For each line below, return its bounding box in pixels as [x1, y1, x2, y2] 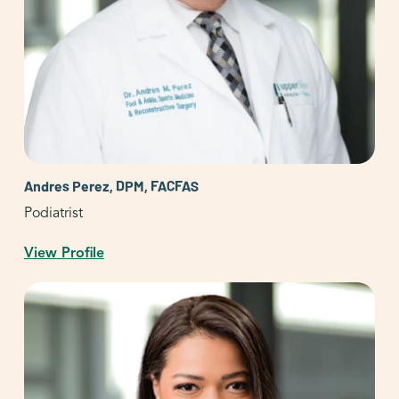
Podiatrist [23, 204, 83, 223]
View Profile [23, 244, 104, 263]
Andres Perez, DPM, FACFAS [23, 175, 199, 196]
